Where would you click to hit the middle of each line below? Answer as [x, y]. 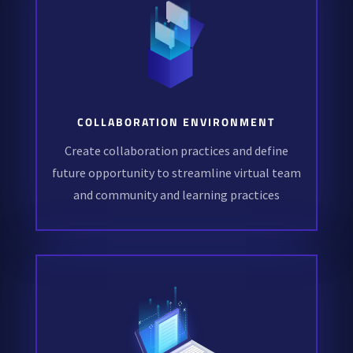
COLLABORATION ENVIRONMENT [176, 122]
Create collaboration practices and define [176, 151]
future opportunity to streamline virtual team [176, 173]
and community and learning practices [176, 195]
